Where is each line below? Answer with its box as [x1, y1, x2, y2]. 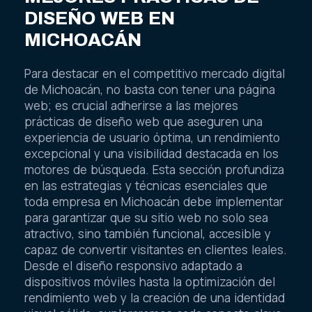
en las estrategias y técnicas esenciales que [24, 178, 267, 194]
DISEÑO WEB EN [24, 8, 175, 28]
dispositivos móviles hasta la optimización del [24, 274, 275, 290]
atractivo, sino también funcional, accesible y [24, 226, 271, 242]
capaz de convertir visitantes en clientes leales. [24, 242, 287, 258]
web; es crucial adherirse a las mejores [24, 97, 238, 114]
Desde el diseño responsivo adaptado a [24, 258, 242, 274]
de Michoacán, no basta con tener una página [24, 81, 275, 98]
